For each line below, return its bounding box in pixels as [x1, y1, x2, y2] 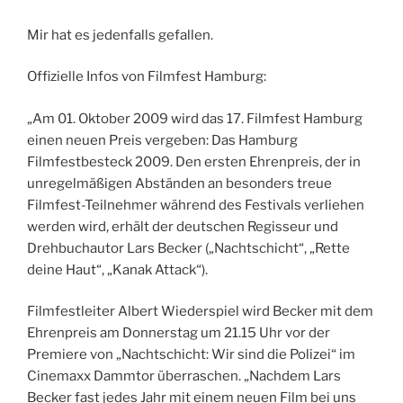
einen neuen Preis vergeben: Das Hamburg [27, 131, 298, 148]
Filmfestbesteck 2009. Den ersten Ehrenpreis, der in [27, 153, 361, 170]
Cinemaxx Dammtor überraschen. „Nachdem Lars [27, 368, 341, 385]
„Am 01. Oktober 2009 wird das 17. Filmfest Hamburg [27, 110, 363, 127]
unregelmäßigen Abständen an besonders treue [27, 175, 332, 192]
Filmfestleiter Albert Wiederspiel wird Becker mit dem [27, 303, 373, 320]
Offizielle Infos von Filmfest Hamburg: [27, 68, 266, 85]
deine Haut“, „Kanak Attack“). [27, 261, 208, 278]
